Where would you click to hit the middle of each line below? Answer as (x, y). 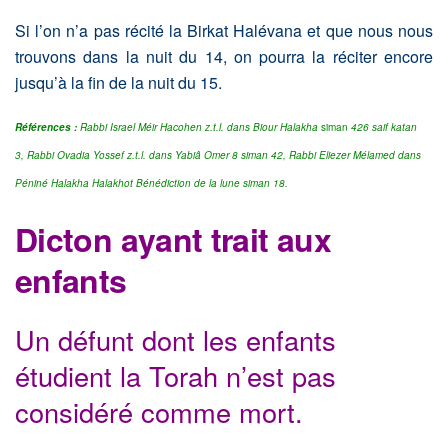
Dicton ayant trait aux (173, 238)
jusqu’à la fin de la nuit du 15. (118, 83)
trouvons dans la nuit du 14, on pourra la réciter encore (224, 57)
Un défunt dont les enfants (175, 340)
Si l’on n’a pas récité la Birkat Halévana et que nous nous (224, 31)
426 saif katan (384, 127)
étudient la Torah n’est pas (175, 376)
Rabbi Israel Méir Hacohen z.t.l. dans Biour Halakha (197, 127)
